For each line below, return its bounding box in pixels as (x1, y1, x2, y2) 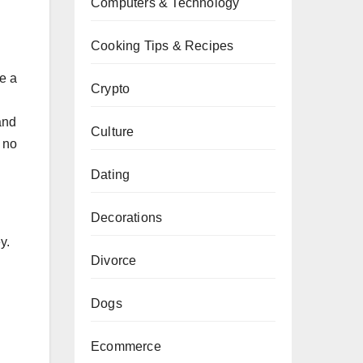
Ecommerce (91, 340, 161, 353)
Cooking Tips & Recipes (91, 39, 234, 53)
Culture (91, 125, 135, 139)
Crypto (91, 82, 130, 96)
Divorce (91, 254, 137, 267)
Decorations (91, 211, 163, 224)
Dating (91, 168, 130, 181)
